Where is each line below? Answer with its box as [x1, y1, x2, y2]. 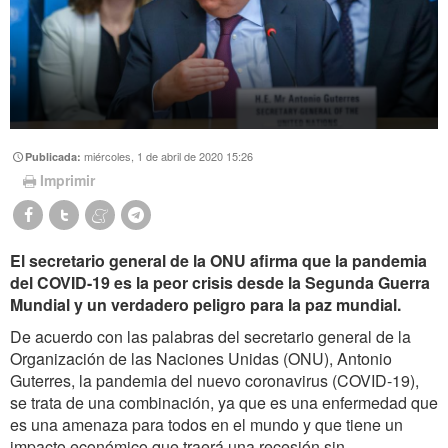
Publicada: [25, 148, 85, 164]
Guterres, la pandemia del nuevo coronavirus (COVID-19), [10, 369, 419, 393]
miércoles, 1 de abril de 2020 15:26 [84, 147, 254, 164]
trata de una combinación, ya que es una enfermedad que [31, 391, 438, 415]
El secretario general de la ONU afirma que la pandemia [10, 249, 427, 273]
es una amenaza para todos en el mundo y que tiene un [10, 413, 403, 437]
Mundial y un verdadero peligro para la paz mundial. [10, 293, 401, 317]
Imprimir [39, 170, 95, 191]
